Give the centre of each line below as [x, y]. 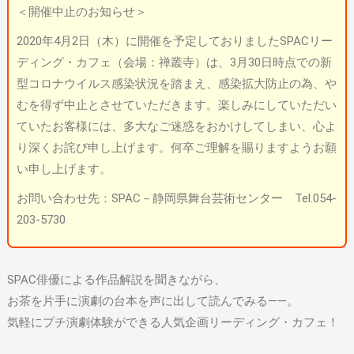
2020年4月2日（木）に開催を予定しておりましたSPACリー [174, 41]
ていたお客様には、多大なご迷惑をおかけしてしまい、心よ [176, 126]
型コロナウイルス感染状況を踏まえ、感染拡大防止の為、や [176, 84]
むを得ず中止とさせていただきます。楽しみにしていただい [176, 105]
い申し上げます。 [64, 169]
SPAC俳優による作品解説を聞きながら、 [116, 280]
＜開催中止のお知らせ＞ [81, 12]
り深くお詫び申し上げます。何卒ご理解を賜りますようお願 [176, 148]
